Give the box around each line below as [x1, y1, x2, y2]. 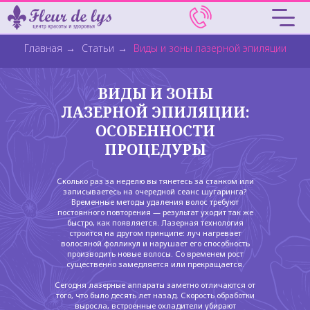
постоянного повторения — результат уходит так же [57, 207, 253, 217]
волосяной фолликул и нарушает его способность [60, 238, 250, 248]
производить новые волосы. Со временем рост [66, 248, 244, 259]
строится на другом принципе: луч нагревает [69, 228, 241, 238]
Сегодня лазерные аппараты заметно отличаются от [55, 280, 255, 290]
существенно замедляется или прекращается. [66, 259, 244, 269]
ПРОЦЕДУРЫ [104, 140, 206, 159]
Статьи [81, 42, 114, 55]
